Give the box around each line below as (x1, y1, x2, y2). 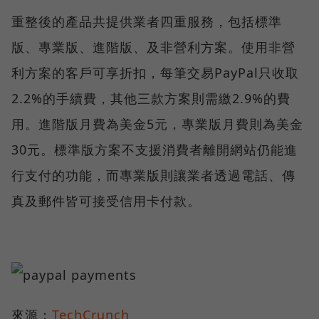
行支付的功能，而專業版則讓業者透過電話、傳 (11, 166, 296, 184)
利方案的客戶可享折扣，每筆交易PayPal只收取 (11, 63, 299, 81)
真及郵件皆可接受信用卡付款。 (11, 192, 201, 209)
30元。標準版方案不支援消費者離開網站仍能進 (11, 140, 298, 158)
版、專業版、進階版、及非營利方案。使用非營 (11, 38, 296, 56)
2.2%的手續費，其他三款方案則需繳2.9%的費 (11, 89, 291, 107)
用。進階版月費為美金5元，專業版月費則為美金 (11, 115, 303, 132)
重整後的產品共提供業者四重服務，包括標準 (11, 12, 282, 30)
